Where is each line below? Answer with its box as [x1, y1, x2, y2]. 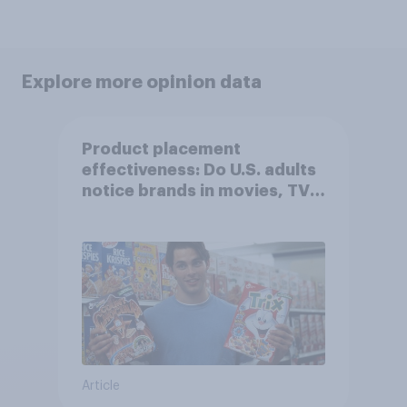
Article [81, 380, 120, 393]
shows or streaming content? [81, 203, 323, 221]
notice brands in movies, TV [81, 183, 310, 200]
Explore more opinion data [22, 72, 262, 91]
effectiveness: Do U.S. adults [81, 162, 316, 179]
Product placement [81, 141, 241, 158]
